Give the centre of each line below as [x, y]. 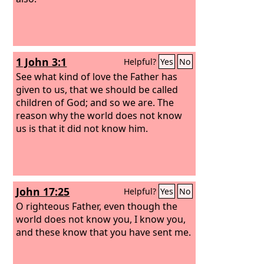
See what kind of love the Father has [97, 76]
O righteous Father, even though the [97, 206]
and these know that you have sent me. [104, 232]
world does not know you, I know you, [101, 219]
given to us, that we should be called [97, 89]
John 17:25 [43, 192]
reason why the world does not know [99, 115]
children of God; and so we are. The [95, 102]
